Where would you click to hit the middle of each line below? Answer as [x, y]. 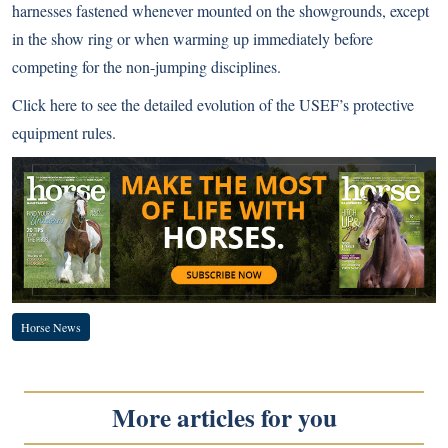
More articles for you [224, 417]
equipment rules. [64, 132]
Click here [44, 104]
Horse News [51, 326]
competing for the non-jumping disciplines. [146, 66]
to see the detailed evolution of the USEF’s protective [245, 104]
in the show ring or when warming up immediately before [192, 38]
